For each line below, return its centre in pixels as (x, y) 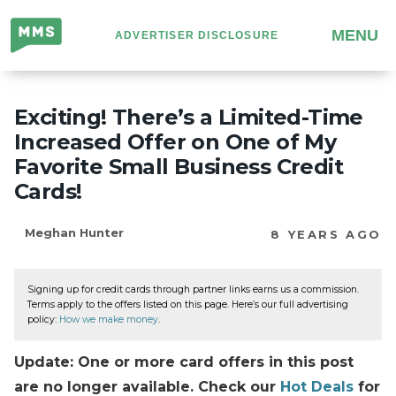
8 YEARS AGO (326, 235)
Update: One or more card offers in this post (184, 362)
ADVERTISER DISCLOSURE (197, 35)
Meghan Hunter (74, 232)
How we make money (109, 320)
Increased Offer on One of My (175, 142)
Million (34, 30)
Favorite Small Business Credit (179, 167)
